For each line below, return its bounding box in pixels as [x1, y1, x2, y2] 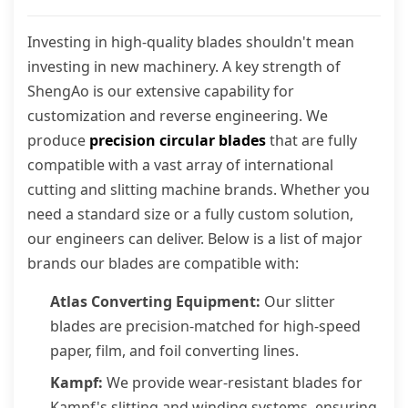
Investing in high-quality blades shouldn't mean [27, 32, 354, 52]
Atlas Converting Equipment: [50, 291, 260, 311]
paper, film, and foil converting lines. [50, 341, 299, 361]
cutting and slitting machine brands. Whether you [27, 179, 370, 199]
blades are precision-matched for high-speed [50, 316, 361, 336]
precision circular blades [89, 130, 266, 150]
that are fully [266, 130, 357, 150]
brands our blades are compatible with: [27, 253, 299, 273]
